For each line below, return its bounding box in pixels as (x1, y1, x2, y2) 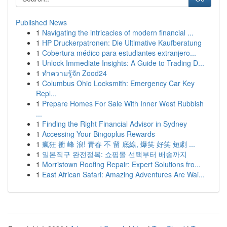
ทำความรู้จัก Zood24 (42, 68, 107, 78)
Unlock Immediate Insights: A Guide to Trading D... (42, 58, 204, 68)
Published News (16, 17, 67, 27)
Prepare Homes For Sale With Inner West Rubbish (42, 98, 204, 108)
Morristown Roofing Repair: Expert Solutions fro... (42, 159, 201, 169)
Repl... (36, 88, 57, 98)
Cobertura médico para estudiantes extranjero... (42, 48, 196, 58)
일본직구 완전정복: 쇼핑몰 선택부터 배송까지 (42, 149, 187, 159)
